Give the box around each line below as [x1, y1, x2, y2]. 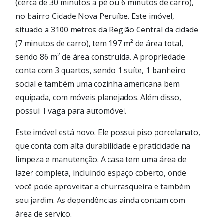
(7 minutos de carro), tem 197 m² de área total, [15, 37, 183, 48]
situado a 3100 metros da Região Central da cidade [15, 24, 198, 35]
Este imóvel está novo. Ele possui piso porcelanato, [15, 126, 200, 138]
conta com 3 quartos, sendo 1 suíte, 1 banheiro [15, 64, 186, 76]
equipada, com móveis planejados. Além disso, [15, 92, 181, 103]
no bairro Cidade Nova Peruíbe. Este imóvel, [15, 10, 174, 21]
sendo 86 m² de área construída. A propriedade [15, 51, 185, 62]
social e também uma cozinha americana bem [15, 78, 180, 89]
